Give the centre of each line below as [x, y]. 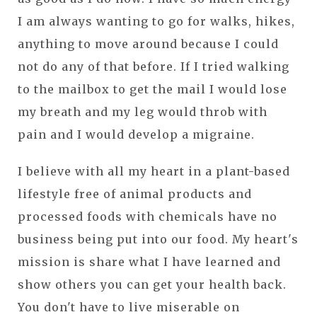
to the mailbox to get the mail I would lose [152, 90]
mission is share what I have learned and [149, 262]
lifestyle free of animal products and [135, 194]
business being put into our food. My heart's [158, 240]
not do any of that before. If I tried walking [154, 67]
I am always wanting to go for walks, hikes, [156, 22]
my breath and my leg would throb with [143, 112]
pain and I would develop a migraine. [136, 135]
